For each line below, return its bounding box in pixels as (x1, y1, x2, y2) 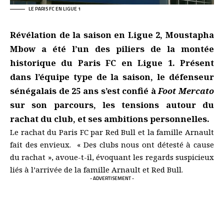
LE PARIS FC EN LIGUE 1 (28, 4, 81, 12)
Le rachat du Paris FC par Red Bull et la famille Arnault (10, 126, 214, 137)
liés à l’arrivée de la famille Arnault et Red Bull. (10, 164, 183, 174)
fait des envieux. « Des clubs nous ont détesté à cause (10, 139, 214, 149)
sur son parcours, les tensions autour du (10, 98, 214, 110)
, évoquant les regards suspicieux (91, 151, 214, 162)
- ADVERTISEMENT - (90, 174, 134, 182)
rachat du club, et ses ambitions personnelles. (10, 112, 209, 124)
